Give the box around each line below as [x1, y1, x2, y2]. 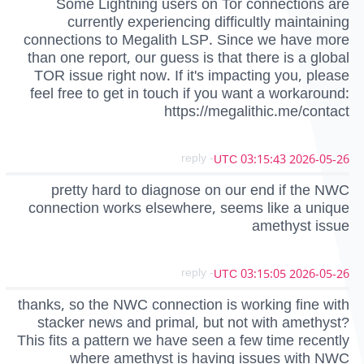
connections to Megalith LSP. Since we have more [24, 24, 349, 55]
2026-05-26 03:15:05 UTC [289, 261, 349, 287]
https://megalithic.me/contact [164, 95, 349, 127]
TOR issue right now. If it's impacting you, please [34, 59, 349, 91]
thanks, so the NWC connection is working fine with [18, 289, 349, 320]
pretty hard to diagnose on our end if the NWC [51, 174, 349, 206]
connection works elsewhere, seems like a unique [28, 192, 349, 223]
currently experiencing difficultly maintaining [67, 6, 349, 37]
